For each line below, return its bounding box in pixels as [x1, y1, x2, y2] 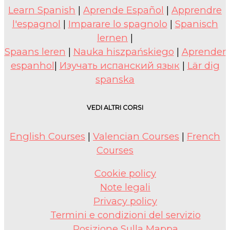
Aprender [181, 45, 226, 57]
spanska [95, 73, 135, 85]
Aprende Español [83, 4, 164, 16]
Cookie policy [94, 167, 156, 180]
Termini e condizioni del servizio [50, 209, 201, 221]
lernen [97, 31, 128, 44]
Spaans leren [4, 45, 66, 57]
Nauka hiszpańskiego [73, 45, 174, 57]
